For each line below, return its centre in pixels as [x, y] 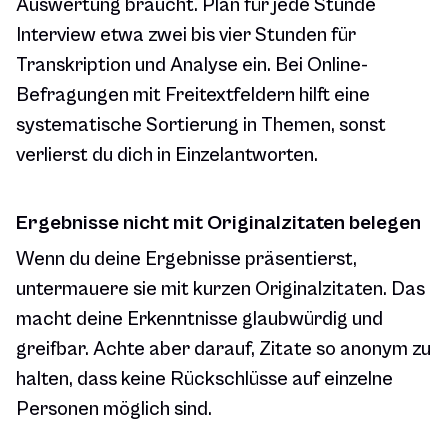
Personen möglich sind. [114, 410]
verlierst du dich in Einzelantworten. [167, 156]
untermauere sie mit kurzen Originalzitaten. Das [220, 290]
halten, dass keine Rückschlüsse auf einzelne [204, 380]
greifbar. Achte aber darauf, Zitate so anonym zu [223, 350]
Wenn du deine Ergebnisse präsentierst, [186, 260]
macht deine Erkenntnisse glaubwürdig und [199, 320]
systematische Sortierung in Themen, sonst [201, 126]
